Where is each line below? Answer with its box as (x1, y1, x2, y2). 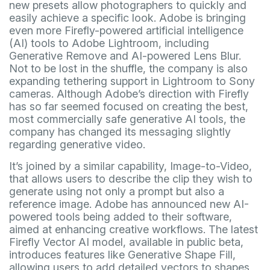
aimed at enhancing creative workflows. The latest (9, 223, 258, 236)
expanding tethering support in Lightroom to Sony (9, 75, 255, 87)
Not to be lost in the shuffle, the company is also (9, 62, 248, 75)
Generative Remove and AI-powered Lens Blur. (9, 49, 241, 62)
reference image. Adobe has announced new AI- (9, 198, 249, 210)
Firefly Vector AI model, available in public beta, (9, 236, 243, 248)
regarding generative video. (9, 138, 145, 151)
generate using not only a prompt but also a (9, 185, 224, 198)
